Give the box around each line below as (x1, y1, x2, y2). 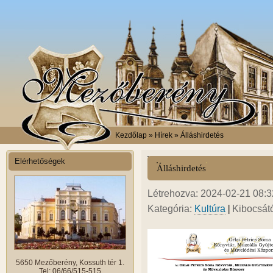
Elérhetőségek (15, 157, 65, 166)
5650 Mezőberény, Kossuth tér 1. (16, 258, 124, 267)
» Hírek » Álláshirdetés (147, 131, 224, 140)
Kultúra (194, 204, 225, 214)
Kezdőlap (115, 131, 147, 140)
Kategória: (147, 204, 194, 214)
